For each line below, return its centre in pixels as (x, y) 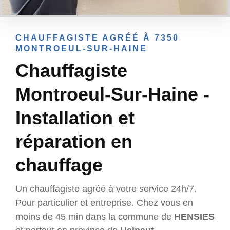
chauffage (59, 165)
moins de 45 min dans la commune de (95, 217)
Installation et (75, 118)
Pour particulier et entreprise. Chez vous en (104, 203)
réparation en (74, 142)
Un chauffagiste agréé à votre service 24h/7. (106, 189)
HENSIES (194, 217)
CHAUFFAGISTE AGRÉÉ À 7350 (97, 38)
